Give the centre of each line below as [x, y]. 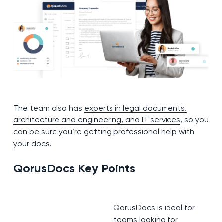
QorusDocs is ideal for [154, 207]
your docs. [32, 143]
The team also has [49, 108]
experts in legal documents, [135, 108]
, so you [194, 119]
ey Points [110, 168]
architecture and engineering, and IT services [97, 119]
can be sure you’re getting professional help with [104, 131]
